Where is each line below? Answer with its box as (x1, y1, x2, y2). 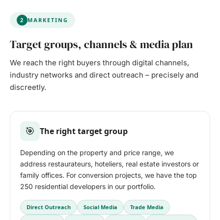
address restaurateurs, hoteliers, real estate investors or (20, 160, 199, 168)
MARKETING (27, 17, 68, 24)
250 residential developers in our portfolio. (20, 182, 156, 191)
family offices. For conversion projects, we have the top (20, 171, 197, 180)
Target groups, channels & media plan (10, 37, 193, 52)
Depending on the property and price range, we (20, 148, 174, 157)
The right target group (40, 126, 128, 136)
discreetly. (10, 82, 46, 92)
